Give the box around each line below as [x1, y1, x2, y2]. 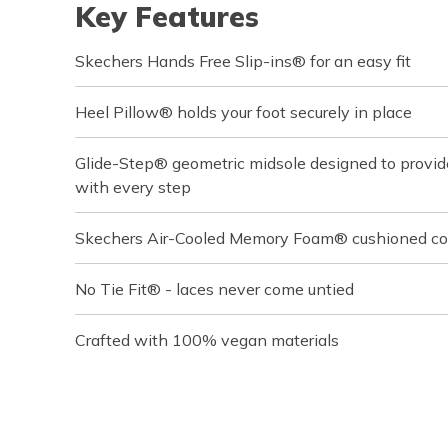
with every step [75, 176, 191, 197]
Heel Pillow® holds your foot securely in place [75, 101, 412, 122]
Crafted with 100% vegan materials [75, 329, 339, 350]
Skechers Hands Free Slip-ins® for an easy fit [75, 50, 411, 71]
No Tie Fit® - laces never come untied [75, 278, 354, 299]
